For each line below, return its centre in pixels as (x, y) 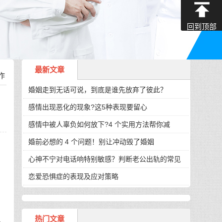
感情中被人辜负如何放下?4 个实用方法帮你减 (99, 125)
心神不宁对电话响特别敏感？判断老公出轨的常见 (104, 159)
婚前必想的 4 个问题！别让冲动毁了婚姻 (91, 142)
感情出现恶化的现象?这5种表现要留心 (87, 107)
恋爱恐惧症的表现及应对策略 (73, 177)
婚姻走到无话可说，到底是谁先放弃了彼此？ (97, 90)
